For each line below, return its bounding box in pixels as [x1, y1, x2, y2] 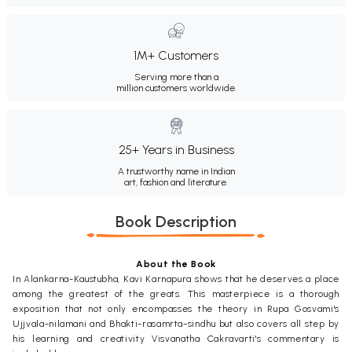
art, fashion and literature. [124, 176, 228, 188]
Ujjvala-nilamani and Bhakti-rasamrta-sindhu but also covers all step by [13, 317, 339, 329]
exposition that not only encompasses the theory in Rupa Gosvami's [13, 302, 339, 314]
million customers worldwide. [115, 82, 236, 93]
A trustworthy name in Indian [117, 165, 235, 177]
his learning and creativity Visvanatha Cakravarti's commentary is [13, 332, 339, 344]
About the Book [135, 258, 217, 269]
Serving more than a [134, 71, 218, 82]
